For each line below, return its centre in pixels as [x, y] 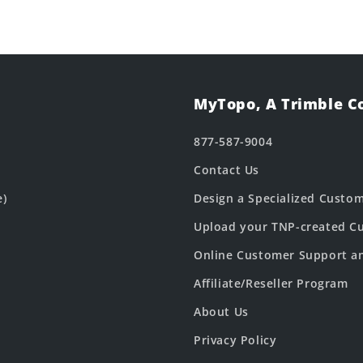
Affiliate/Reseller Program [271, 283]
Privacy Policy [235, 340]
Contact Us [226, 170]
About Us [221, 312]
